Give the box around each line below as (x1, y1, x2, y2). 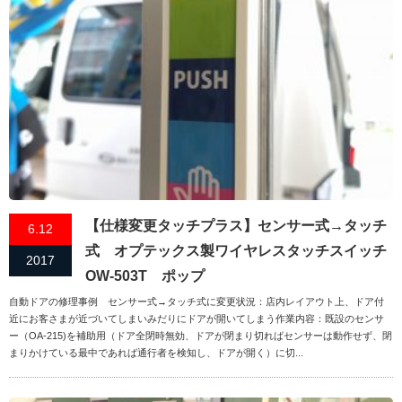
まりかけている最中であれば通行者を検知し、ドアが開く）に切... (9, 347, 303, 359)
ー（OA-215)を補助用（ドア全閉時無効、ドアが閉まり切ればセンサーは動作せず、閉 (9, 330, 392, 342)
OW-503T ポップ (85, 268, 205, 284)
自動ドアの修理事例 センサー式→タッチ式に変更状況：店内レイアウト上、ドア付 (9, 296, 384, 308)
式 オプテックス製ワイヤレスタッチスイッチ (85, 243, 387, 259)
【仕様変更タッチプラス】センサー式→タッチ (85, 218, 387, 234)
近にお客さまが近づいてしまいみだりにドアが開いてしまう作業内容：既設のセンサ (9, 313, 384, 325)
